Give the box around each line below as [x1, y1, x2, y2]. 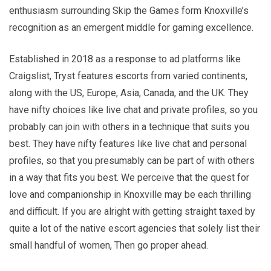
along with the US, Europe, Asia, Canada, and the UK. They [9, 87, 249, 99]
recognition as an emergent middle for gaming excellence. [9, 21, 253, 33]
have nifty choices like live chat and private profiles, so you [9, 103, 258, 116]
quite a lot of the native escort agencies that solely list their [9, 222, 260, 234]
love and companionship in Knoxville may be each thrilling [9, 188, 251, 200]
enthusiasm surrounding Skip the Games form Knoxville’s [9, 4, 249, 16]
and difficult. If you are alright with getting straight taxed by [9, 205, 255, 217]
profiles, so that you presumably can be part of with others [9, 154, 255, 166]
